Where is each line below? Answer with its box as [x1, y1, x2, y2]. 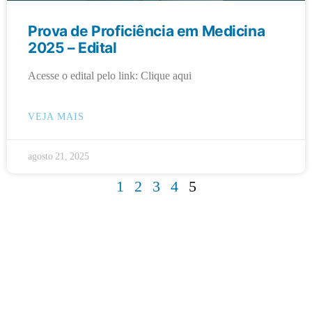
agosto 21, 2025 [28, 150, 89, 162]
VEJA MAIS [28, 110, 84, 123]
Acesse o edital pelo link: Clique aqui [28, 68, 192, 83]
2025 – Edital [28, 38, 117, 56]
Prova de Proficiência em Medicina [28, 22, 265, 40]
